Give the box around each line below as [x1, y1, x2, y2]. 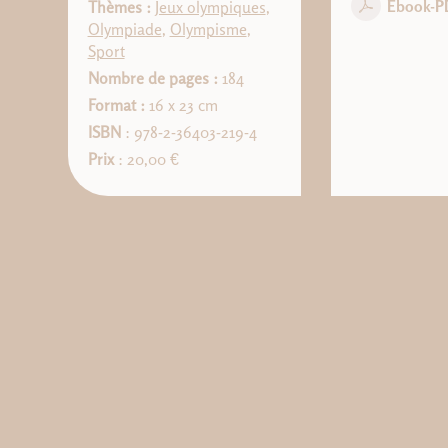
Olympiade [87, 20, 162, 40]
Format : [87, 96, 145, 116]
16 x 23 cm [144, 96, 218, 116]
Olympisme [169, 20, 247, 40]
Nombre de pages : [87, 69, 218, 89]
